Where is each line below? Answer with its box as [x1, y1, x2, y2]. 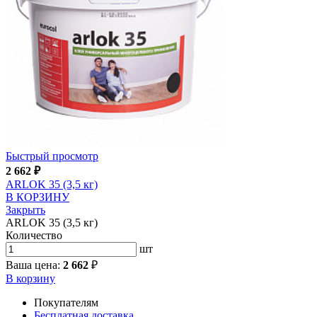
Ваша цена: [6, 259, 63, 272]
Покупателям [34, 296, 98, 309]
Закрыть [6, 204, 45, 217]
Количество [6, 229, 62, 242]
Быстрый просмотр [6, 150, 98, 163]
